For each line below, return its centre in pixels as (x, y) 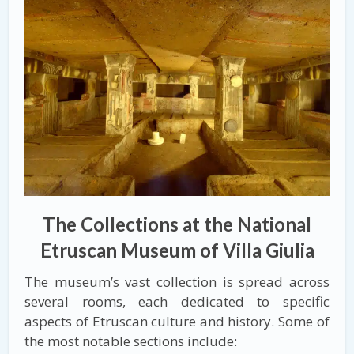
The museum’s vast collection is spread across (177, 281)
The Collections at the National (177, 224)
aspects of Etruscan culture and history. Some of (177, 321)
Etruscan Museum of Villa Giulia (177, 250)
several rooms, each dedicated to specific (177, 301)
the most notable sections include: (131, 341)
